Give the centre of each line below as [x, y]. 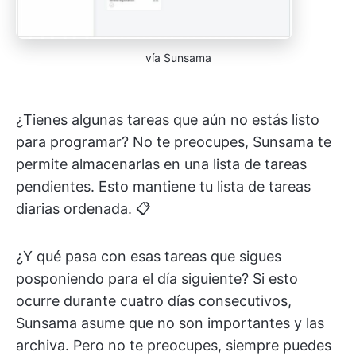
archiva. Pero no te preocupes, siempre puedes [174, 346]
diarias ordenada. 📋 [83, 209]
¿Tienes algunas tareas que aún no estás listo [168, 120]
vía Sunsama [178, 58]
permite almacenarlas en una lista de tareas [161, 164]
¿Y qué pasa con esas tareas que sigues [149, 257]
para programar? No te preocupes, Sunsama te [174, 142]
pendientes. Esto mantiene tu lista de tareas [163, 187]
